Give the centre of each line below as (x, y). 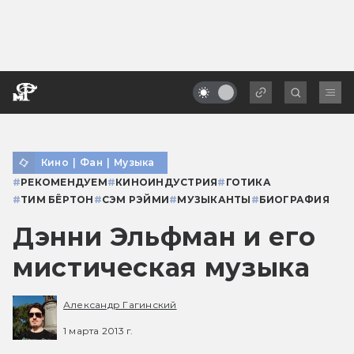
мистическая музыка (162, 267)
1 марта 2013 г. (98, 330)
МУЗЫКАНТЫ (214, 199)
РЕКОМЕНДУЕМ (64, 182)
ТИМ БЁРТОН (57, 199)
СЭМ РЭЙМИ (136, 199)
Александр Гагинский (120, 305)
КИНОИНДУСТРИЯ (167, 182)
